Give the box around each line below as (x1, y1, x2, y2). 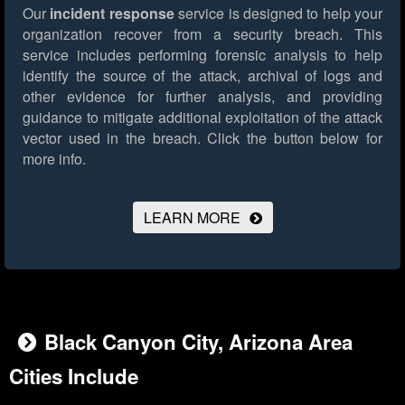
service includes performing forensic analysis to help (23, 44, 382, 66)
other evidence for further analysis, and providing (23, 86, 382, 108)
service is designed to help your (174, 3, 382, 24)
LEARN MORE (143, 207, 240, 229)
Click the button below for (200, 127, 383, 149)
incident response (50, 3, 174, 24)
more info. (23, 148, 86, 170)
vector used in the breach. (23, 127, 201, 149)
